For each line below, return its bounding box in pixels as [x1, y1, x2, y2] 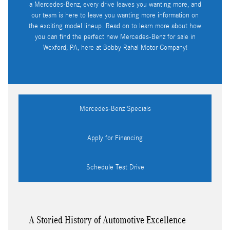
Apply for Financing [87, 134, 143, 143]
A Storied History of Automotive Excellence [29, 214, 186, 226]
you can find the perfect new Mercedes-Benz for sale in [34, 33, 196, 42]
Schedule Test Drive [86, 163, 144, 172]
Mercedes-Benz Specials [79, 105, 151, 113]
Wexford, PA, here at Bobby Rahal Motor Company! [43, 44, 187, 52]
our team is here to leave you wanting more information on [31, 11, 199, 20]
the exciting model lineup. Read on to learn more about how [29, 22, 201, 31]
